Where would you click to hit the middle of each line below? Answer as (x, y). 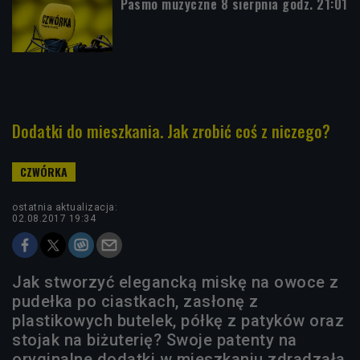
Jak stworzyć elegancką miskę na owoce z (176, 282)
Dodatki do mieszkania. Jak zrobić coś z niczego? (171, 131)
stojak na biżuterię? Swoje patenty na (155, 340)
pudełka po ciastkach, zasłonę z (135, 302)
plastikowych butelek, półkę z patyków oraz (178, 321)
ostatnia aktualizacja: (65, 208)
